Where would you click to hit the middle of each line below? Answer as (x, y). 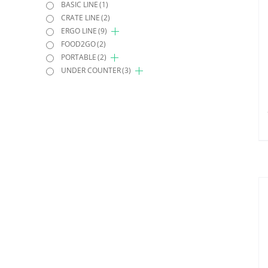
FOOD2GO (78, 44)
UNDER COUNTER (91, 70)
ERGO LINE (79, 31)
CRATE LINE (80, 18)
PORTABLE (79, 57)
